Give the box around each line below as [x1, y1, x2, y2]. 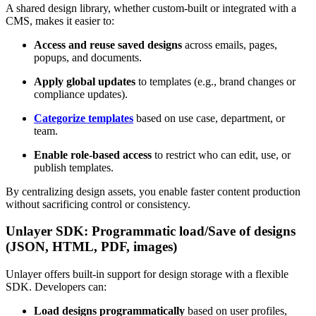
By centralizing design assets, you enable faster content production [6, 185, 300, 197]
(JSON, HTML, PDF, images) [6, 239, 177, 255]
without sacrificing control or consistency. [6, 197, 190, 210]
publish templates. [34, 161, 114, 174]
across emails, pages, [182, 38, 277, 51]
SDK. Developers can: [6, 281, 107, 293]
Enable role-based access [34, 148, 152, 161]
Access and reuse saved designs [34, 38, 182, 51]
